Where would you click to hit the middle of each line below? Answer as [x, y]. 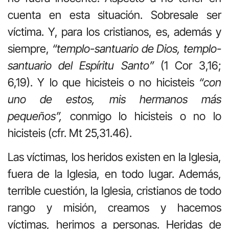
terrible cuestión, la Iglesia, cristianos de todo [114, 191]
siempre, [30, 48]
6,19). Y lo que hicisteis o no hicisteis [103, 82]
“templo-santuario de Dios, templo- [136, 48]
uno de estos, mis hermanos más [114, 99]
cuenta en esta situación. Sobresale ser [114, 15]
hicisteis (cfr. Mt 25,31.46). [70, 133]
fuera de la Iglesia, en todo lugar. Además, [114, 174]
